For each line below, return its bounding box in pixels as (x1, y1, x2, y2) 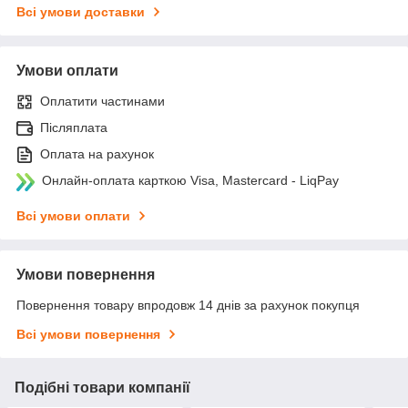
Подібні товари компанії (15, 379, 190, 395)
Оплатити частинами (40, 93, 165, 108)
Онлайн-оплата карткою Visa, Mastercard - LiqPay (42, 172, 339, 188)
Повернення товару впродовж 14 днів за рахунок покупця (16, 297, 360, 312)
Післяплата (40, 119, 107, 135)
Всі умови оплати (16, 208, 130, 223)
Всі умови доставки (16, 4, 145, 19)
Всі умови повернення (16, 326, 160, 342)
